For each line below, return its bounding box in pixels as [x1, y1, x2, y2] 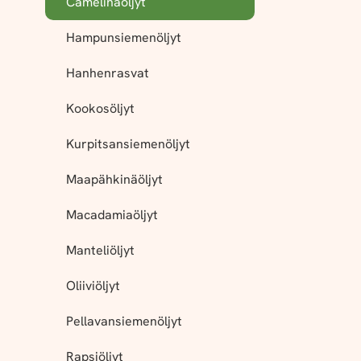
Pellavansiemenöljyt [66, 313, 182, 330]
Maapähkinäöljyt [66, 171, 163, 188]
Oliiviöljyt [66, 277, 120, 294]
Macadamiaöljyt [66, 206, 158, 223]
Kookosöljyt [66, 100, 135, 117]
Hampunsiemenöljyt [66, 29, 181, 46]
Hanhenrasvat [66, 64, 149, 81]
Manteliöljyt [66, 242, 135, 259]
